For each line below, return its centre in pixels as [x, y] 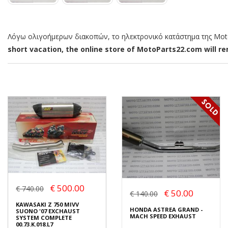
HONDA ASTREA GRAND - [166, 210]
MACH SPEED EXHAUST [163, 216]
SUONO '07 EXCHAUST [48, 211]
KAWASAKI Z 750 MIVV [47, 204]
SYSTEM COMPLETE [44, 217]
